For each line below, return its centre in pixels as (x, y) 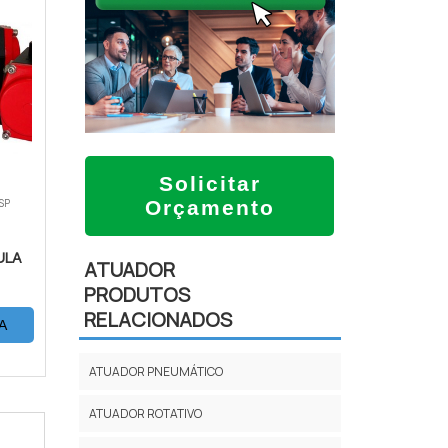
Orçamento (209, 208)
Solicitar (209, 184)
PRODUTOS (136, 295)
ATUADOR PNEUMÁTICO (155, 371)
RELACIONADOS (157, 320)
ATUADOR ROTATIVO (145, 413)
